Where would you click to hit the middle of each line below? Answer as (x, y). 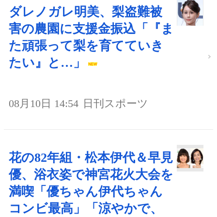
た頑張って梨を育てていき (86, 46)
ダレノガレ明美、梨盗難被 (85, 12)
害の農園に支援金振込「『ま (91, 29)
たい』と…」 (47, 63)
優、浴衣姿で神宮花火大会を (91, 175)
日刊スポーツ (116, 104)
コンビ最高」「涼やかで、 (86, 209)
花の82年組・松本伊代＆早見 (91, 158)
